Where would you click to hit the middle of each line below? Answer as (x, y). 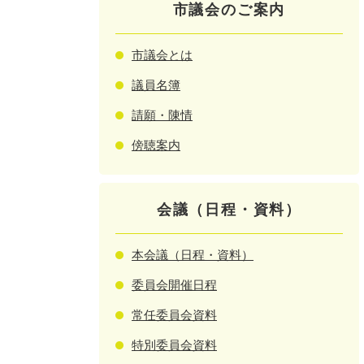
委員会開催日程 (174, 285)
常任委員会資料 (174, 315)
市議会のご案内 (229, 10)
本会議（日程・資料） (193, 255)
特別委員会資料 (174, 345)
